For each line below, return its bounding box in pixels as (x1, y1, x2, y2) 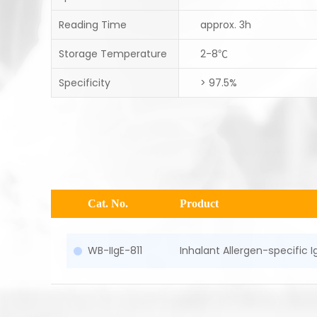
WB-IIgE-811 (88, 243, 142, 258)
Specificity (59, 76, 110, 90)
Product (180, 197, 219, 209)
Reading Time (59, 18, 127, 32)
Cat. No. (88, 197, 128, 209)
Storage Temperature (59, 47, 167, 61)
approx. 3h (200, 18, 251, 32)
